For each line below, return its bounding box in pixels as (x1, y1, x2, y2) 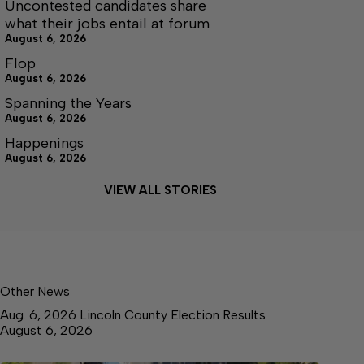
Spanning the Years (5, 93, 132, 112)
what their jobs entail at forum (5, 14, 210, 32)
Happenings (5, 133, 84, 152)
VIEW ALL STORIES (103, 182, 217, 197)
